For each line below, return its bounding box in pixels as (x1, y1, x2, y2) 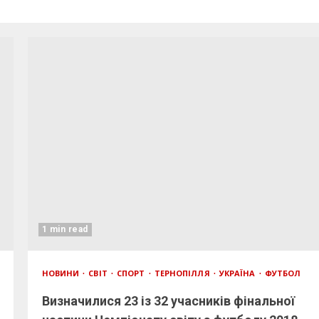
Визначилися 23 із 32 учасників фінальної (41, 293, 295, 308)
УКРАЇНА (219, 268, 258, 278)
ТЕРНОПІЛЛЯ (154, 268, 212, 278)
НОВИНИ (41, 268, 82, 278)
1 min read (41, 224, 88, 234)
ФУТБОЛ (264, 268, 301, 278)
